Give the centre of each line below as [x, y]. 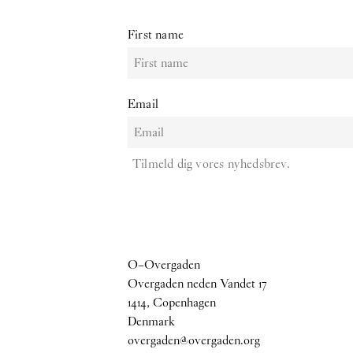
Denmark [151, 321]
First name [156, 34]
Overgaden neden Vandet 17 [197, 283]
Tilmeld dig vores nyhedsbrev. [211, 163]
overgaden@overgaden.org [194, 340]
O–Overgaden [164, 264]
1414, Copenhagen [172, 302]
